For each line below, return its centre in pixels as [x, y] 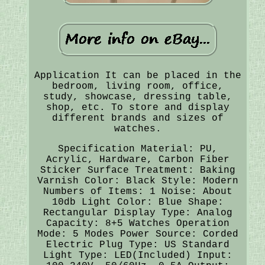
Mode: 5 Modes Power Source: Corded [138, 234]
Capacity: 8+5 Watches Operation [138, 223]
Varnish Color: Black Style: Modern [138, 181]
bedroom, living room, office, [138, 86]
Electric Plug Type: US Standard [138, 245]
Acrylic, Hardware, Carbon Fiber [138, 159]
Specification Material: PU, [138, 149]
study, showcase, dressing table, [138, 97]
